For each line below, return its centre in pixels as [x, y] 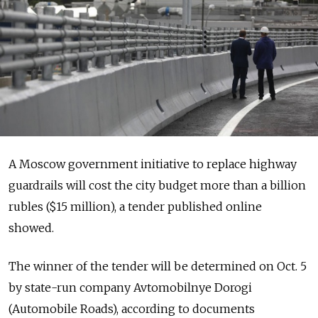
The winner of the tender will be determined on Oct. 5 [158, 266]
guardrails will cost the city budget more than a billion [157, 185]
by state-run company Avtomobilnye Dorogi [130, 287]
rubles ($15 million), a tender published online [135, 207]
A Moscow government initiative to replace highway [153, 164]
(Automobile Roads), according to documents [132, 309]
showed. [31, 228]
